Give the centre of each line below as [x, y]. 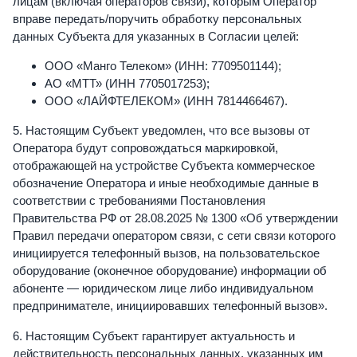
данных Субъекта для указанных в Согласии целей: [156, 37]
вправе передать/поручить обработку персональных [157, 19]
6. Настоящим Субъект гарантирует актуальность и [154, 335]
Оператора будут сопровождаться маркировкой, [145, 148]
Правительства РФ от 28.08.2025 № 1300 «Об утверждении [175, 218]
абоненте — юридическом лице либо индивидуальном [163, 288]
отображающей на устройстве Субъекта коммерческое [164, 166]
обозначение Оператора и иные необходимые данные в [166, 183]
